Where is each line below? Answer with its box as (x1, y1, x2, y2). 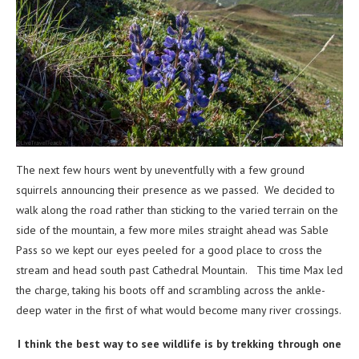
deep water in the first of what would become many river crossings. (16, 302, 341, 317)
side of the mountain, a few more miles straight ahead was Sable (16, 222, 329, 237)
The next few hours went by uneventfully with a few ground (16, 162, 305, 177)
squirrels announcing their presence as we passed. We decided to (16, 182, 335, 197)
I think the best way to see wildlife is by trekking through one (18, 336, 341, 351)
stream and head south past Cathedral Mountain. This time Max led (16, 262, 343, 277)
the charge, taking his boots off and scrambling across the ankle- (16, 282, 325, 297)
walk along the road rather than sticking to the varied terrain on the (16, 202, 338, 217)
